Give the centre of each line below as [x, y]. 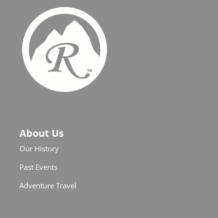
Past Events [38, 167]
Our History [39, 148]
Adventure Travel [48, 185]
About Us [42, 133]
